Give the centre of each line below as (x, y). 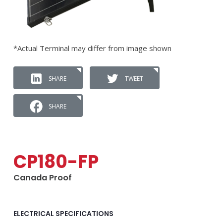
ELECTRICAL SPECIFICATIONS (63, 214)
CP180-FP (56, 162)
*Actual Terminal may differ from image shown (92, 48)
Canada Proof (43, 178)
